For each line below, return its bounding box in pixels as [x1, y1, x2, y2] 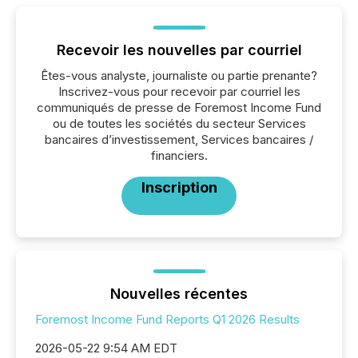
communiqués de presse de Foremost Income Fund [37, 100, 321, 115]
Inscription [141, 179, 217, 196]
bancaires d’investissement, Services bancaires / [45, 132, 313, 147]
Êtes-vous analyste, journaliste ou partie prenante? [41, 68, 317, 83]
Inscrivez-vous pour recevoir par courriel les [58, 84, 300, 99]
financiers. [150, 148, 208, 163]
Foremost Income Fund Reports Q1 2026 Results [35, 312, 300, 327]
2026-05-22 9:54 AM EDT [35, 340, 177, 356]
